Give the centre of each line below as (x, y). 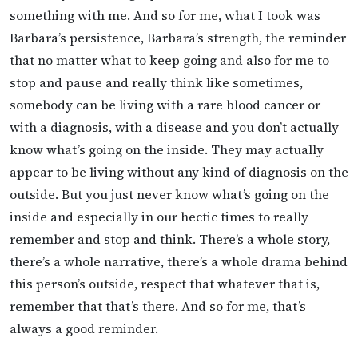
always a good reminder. (84, 329)
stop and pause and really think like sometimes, (156, 83)
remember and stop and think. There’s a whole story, (170, 239)
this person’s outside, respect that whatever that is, (165, 284)
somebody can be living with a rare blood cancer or (165, 105)
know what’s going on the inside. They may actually (167, 150)
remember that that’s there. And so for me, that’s (158, 306)
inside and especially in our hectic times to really (159, 217)
